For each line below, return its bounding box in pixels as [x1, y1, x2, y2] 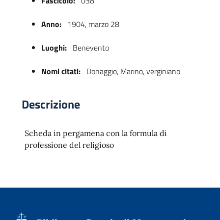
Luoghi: [41, 42, 67, 54]
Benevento [71, 42, 109, 54]
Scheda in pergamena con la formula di [25, 128, 167, 138]
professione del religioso [25, 140, 114, 150]
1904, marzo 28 [65, 18, 119, 30]
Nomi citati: [41, 65, 81, 77]
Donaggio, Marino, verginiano [84, 65, 180, 77]
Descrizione [22, 95, 80, 113]
